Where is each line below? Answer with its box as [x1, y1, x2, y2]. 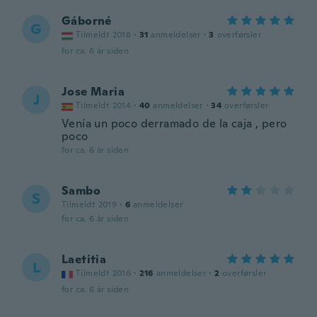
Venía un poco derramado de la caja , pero [62, 116, 287, 131]
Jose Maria [62, 84, 125, 99]
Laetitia [62, 252, 107, 267]
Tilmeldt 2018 [76, 29, 132, 40]
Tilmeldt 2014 [76, 100, 132, 111]
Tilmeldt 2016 [76, 267, 132, 279]
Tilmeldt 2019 [62, 199, 117, 210]
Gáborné [62, 13, 112, 28]
